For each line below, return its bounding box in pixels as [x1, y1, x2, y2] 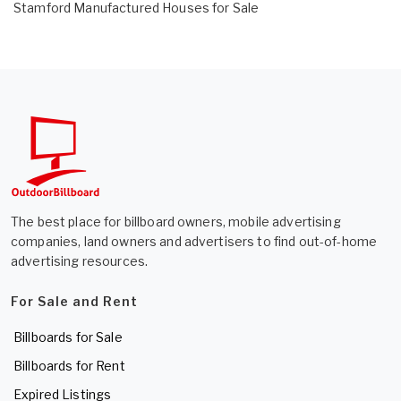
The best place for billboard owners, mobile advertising [11, 213, 341, 229]
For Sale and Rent [11, 293, 138, 309]
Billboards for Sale [13, 328, 123, 345]
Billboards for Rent [13, 357, 125, 373]
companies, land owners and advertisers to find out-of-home [11, 233, 378, 249]
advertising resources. [11, 252, 149, 269]
